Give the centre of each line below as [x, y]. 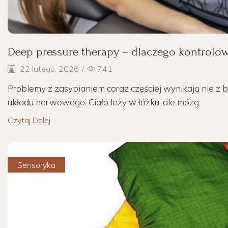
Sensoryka [37, 165]
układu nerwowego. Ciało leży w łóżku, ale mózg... [106, 102]
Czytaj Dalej [29, 120]
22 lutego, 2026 [48, 69]
